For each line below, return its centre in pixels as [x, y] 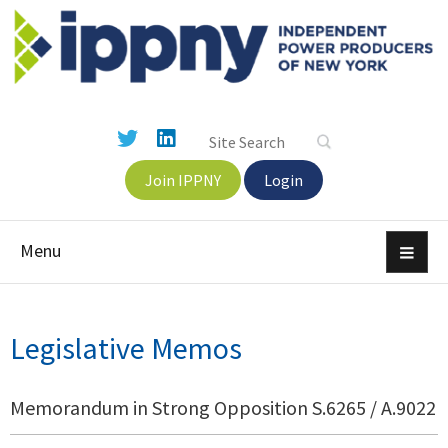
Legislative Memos [126, 348]
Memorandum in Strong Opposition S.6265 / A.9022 [223, 408]
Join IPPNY [183, 180]
